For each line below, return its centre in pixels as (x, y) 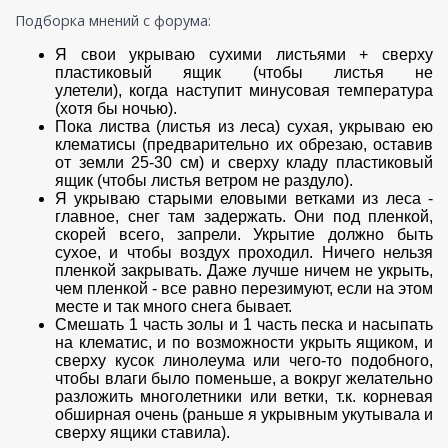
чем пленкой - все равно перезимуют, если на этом (244, 288)
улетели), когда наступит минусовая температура (244, 90)
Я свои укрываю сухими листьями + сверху (244, 54)
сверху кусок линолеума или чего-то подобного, (244, 360)
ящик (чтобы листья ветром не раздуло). (204, 180)
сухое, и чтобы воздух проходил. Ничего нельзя (244, 252)
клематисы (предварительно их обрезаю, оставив (244, 144)
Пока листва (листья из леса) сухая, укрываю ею (244, 126)
